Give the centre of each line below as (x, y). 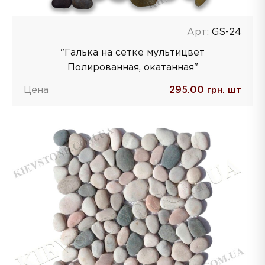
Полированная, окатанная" (132, 67)
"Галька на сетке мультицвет (132, 53)
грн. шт (223, 90)
